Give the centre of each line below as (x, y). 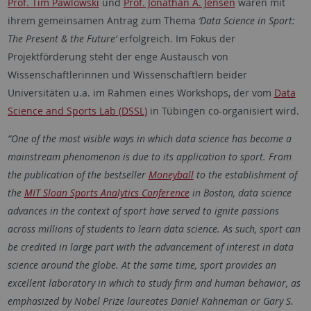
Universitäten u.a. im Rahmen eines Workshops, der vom (141, 92)
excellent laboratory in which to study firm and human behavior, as (154, 283)
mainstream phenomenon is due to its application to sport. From (149, 156)
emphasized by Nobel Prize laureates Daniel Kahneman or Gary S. (150, 301)
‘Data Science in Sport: (246, 20)
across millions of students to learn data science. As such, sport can (154, 228)
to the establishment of (245, 174)
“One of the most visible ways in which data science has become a (149, 138)
